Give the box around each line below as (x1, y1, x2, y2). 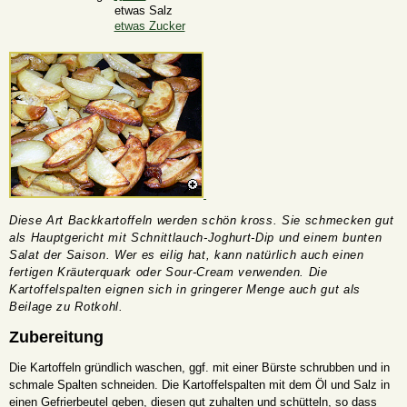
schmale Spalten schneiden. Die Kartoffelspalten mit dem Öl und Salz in (9, 378, 390, 392)
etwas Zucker (114, 19, 185, 34)
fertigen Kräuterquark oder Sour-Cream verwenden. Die (9, 265, 328, 280)
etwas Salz (114, 4, 173, 18)
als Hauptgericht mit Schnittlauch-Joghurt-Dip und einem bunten (9, 231, 382, 245)
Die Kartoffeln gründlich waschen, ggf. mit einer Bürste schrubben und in (9, 361, 390, 375)
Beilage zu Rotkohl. (9, 300, 124, 314)
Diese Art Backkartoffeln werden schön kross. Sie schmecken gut (9, 213, 394, 228)
